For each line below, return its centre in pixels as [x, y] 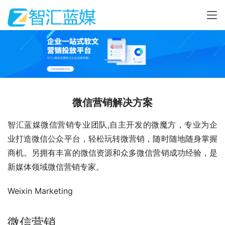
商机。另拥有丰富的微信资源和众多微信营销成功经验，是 [113, 153]
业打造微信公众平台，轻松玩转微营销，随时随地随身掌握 [113, 139]
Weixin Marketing [40, 191]
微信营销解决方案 [113, 103]
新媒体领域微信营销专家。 [56, 167]
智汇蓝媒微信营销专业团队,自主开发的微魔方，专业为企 [113, 125]
